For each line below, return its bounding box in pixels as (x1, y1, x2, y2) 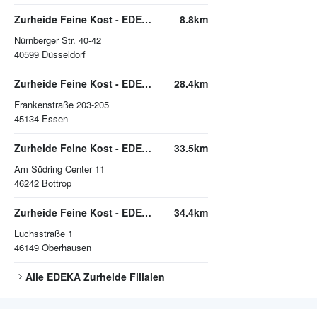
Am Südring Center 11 (14, 162, 105, 176)
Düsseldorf (42, 47, 86, 62)
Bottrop (42, 176, 71, 190)
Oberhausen (42, 241, 91, 255)
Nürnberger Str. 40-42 (14, 33, 101, 47)
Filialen (127, 270, 165, 284)
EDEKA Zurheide (47, 270, 127, 284)
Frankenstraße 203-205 (14, 98, 109, 112)
